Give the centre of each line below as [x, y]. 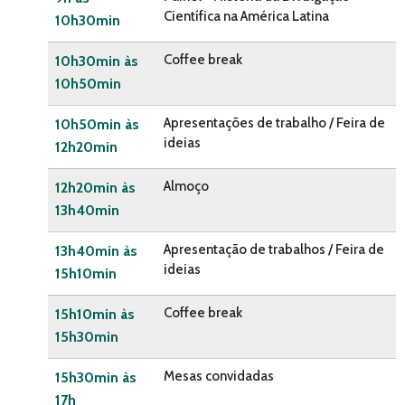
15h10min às [95, 315]
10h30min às [97, 61]
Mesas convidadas [219, 377]
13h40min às [96, 251]
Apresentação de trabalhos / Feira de [274, 250]
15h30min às [96, 378]
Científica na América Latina [246, 17]
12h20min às [95, 188]
